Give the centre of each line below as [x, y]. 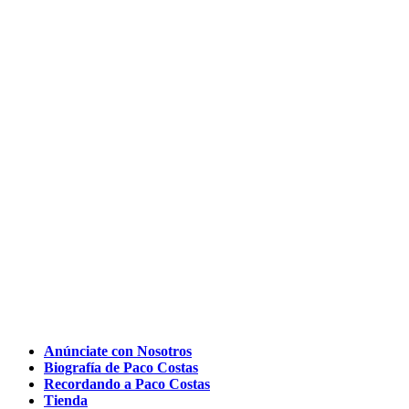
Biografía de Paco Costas [121, 367]
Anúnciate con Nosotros [118, 351]
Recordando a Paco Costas [127, 383]
